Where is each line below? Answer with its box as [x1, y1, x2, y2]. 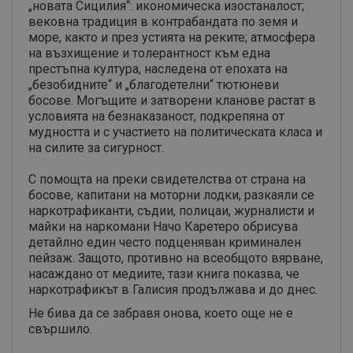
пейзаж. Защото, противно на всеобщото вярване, [28, 251, 323, 266]
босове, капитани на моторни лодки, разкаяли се [28, 188, 314, 203]
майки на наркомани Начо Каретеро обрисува [28, 219, 298, 235]
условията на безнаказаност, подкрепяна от [28, 109, 284, 124]
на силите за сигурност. [28, 140, 164, 156]
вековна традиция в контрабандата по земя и [28, 14, 298, 30]
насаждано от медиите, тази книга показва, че [28, 266, 299, 282]
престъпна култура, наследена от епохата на [28, 61, 288, 77]
